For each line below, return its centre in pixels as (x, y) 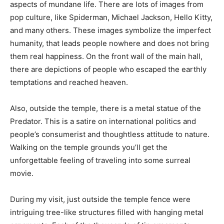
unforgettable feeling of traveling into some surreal (100, 160)
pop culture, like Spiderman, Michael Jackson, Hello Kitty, (111, 17)
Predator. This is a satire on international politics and (103, 121)
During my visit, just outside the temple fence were (100, 199)
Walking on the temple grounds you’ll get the (89, 147)
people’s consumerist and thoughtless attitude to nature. (110, 134)
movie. (22, 173)
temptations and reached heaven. (69, 82)
